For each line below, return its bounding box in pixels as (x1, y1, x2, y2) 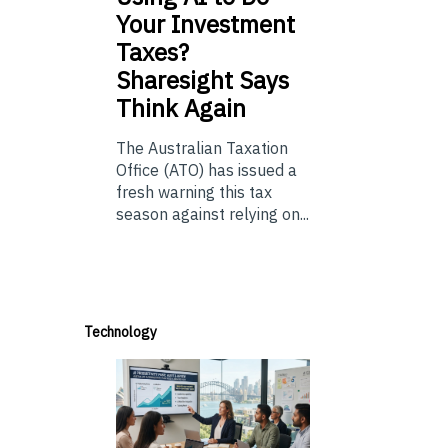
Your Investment (116, 8, 295, 41)
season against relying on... (116, 204, 309, 225)
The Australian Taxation (116, 138, 288, 159)
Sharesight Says (116, 64, 289, 97)
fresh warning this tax (116, 182, 272, 203)
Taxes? (116, 36, 189, 69)
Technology (84, 323, 157, 342)
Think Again (116, 92, 246, 125)
